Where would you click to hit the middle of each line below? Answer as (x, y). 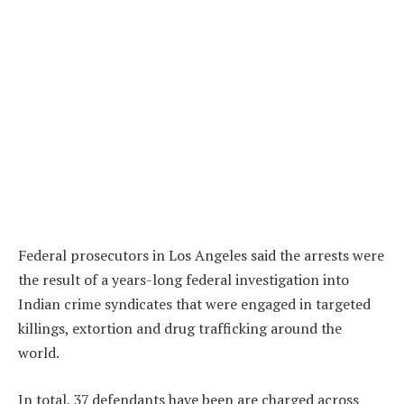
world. (39, 353)
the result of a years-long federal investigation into (184, 280)
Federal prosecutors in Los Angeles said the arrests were (201, 256)
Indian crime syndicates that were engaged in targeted (194, 304)
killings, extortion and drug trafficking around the (180, 329)
